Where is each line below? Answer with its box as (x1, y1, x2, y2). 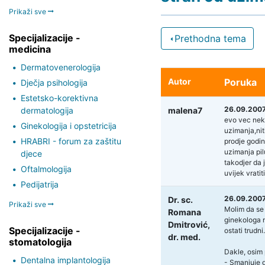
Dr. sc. (167, 194, 193, 205)
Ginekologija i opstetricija (21, 120, 117, 131)
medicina (9, 43, 51, 55)
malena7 (167, 105, 202, 115)
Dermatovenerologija (21, 62, 101, 72)
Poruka (224, 76, 257, 88)
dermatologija (21, 105, 73, 115)
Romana (167, 206, 201, 217)
